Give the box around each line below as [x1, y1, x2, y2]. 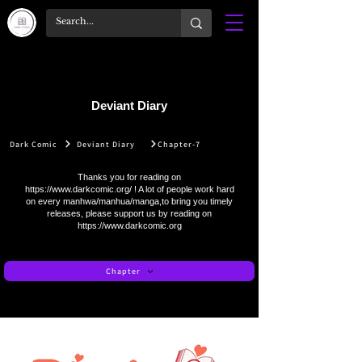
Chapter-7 [158, 138, 200, 149]
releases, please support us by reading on [47, 208, 212, 218]
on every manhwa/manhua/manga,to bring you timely [26, 196, 233, 206]
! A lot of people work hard [131, 184, 234, 194]
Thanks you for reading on [78, 172, 181, 182]
